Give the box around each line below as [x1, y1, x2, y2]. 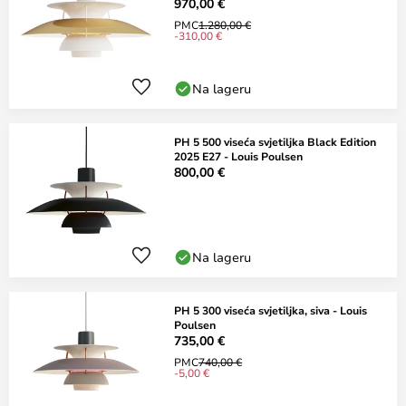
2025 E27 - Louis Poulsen [174, 149, 303, 163]
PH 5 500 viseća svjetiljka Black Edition [174, 134, 376, 149]
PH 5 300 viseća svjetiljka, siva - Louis [174, 303, 367, 317]
